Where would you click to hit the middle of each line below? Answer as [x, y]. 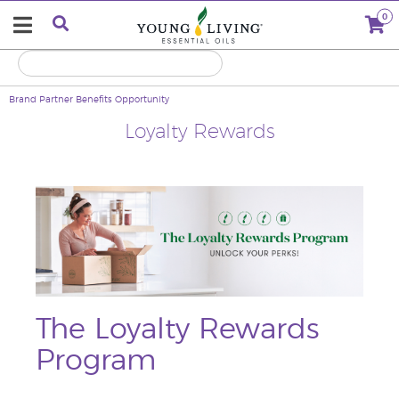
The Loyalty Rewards [177, 329]
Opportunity [142, 100]
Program [96, 360]
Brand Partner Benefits [61, 100]
